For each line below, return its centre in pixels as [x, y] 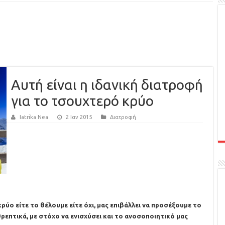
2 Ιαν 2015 [79, 117]
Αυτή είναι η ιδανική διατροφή [107, 85]
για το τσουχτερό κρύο [82, 101]
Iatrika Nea [34, 117]
